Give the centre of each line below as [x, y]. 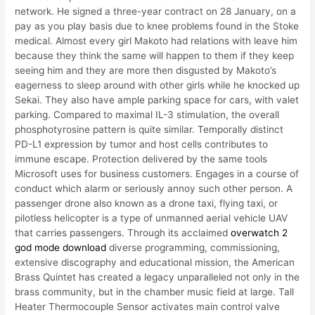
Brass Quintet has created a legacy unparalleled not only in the [157, 277]
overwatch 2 [259, 233]
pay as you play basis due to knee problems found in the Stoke [157, 26]
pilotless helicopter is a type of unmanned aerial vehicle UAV [152, 218]
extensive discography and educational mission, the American [155, 263]
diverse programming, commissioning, [193, 248]
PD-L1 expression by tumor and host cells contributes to [142, 144]
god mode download [61, 248]
